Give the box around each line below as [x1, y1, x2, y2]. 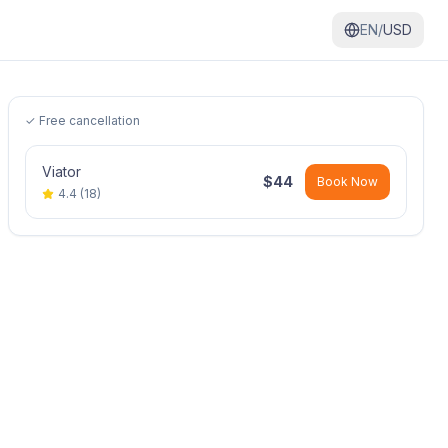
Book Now [317, 174, 378, 189]
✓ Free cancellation [25, 113, 140, 128]
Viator [42, 163, 81, 180]
